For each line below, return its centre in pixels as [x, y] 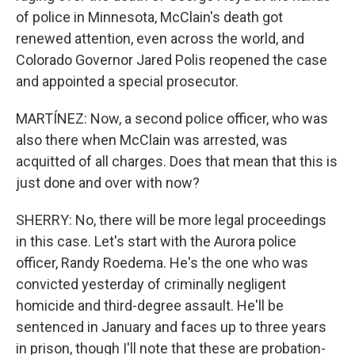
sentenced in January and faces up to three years [171, 327]
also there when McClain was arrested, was [152, 140]
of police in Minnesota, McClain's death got [149, 17]
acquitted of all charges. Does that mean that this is [177, 161]
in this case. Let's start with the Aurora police [156, 241]
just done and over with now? [108, 183]
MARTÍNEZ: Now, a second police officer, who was [172, 118]
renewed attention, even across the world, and [160, 38]
